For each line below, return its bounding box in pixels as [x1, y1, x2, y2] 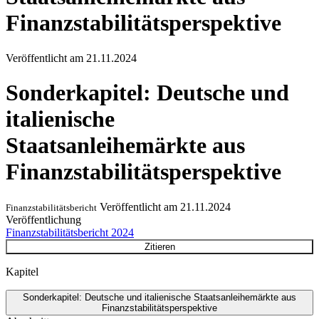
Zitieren [144, 241, 175, 252]
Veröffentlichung [6, 213, 81, 226]
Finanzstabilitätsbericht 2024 [6, 226, 134, 239]
